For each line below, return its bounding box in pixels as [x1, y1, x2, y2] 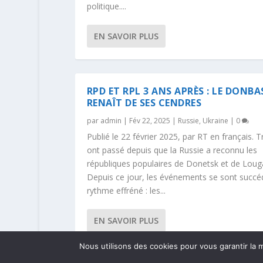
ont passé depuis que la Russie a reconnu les [86, 144, 257, 156]
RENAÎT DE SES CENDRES [86, 96, 202, 109]
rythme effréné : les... [86, 184, 166, 196]
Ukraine [202, 115, 228, 126]
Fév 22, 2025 [129, 115, 170, 126]
